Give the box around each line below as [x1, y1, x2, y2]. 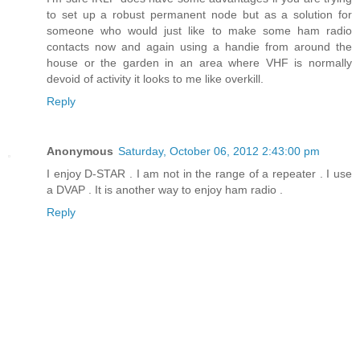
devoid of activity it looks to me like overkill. [47, 72, 264, 86]
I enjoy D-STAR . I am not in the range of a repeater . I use [47, 167, 352, 181]
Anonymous [47, 145, 113, 158]
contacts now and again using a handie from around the [47, 40, 352, 54]
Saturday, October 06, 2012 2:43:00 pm [118, 145, 320, 158]
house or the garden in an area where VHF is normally [47, 56, 352, 70]
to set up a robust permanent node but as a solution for [47, 8, 352, 22]
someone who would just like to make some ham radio [47, 24, 352, 38]
